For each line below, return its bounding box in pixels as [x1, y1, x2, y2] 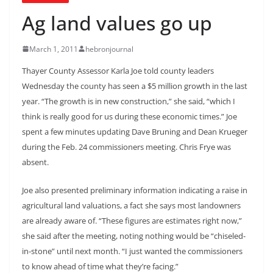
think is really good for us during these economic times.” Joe [22, 110, 237, 122]
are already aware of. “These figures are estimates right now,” [22, 214, 242, 226]
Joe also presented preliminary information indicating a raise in [22, 184, 247, 196]
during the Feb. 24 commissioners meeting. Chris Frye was [22, 141, 231, 152]
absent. [22, 156, 49, 168]
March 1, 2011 [29, 43, 78, 54]
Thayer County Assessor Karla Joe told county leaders [22, 65, 214, 76]
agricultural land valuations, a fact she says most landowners [22, 199, 241, 211]
